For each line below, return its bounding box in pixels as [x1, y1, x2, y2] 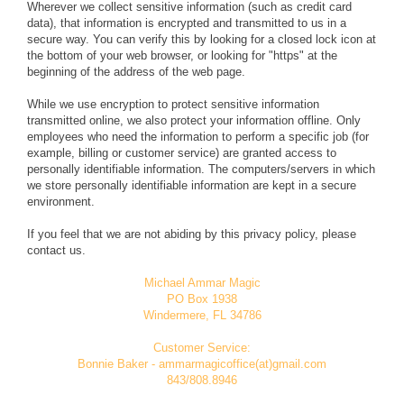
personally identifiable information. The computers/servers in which [27, 162, 375, 177]
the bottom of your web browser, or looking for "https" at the [27, 49, 337, 63]
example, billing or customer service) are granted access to [27, 146, 336, 161]
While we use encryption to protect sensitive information [27, 97, 319, 112]
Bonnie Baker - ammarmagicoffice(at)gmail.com [78, 357, 326, 372]
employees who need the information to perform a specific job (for [27, 130, 369, 144]
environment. [27, 195, 95, 209]
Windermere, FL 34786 [142, 308, 262, 323]
